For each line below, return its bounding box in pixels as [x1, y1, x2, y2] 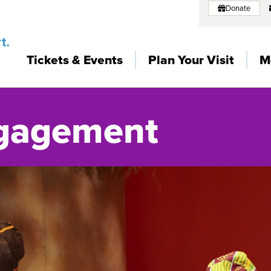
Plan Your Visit [148, 50, 235, 69]
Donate [226, 2, 251, 13]
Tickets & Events [27, 50, 123, 69]
